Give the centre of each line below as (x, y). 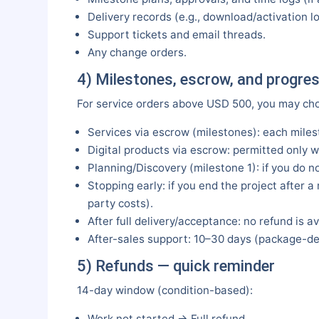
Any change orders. (137, 52)
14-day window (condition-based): (164, 291)
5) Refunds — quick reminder (176, 266)
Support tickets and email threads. (176, 34)
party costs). (120, 203)
